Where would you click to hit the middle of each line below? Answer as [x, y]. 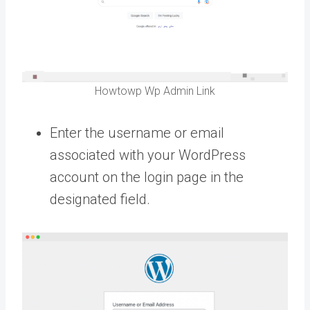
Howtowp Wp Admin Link [155, 91]
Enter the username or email [137, 133]
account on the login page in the [147, 177]
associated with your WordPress [148, 155]
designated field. [100, 199]
